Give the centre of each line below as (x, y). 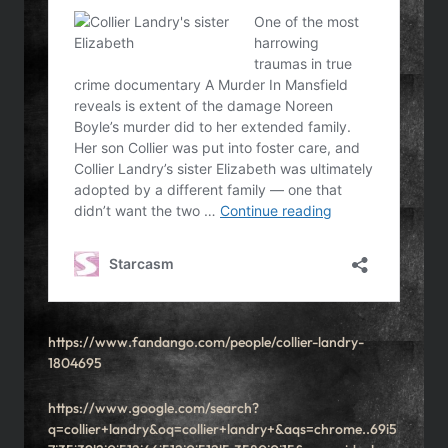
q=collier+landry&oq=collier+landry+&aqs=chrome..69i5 (222, 429)
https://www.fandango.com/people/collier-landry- (206, 342)
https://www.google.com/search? (153, 408)
